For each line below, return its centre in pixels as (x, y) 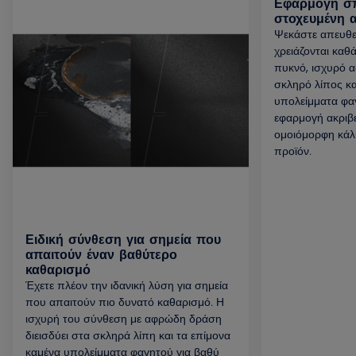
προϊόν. (293, 150)
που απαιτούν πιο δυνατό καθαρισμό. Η (125, 301)
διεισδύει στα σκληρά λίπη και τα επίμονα (128, 335)
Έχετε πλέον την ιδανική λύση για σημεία (127, 284)
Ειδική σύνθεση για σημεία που (123, 239)
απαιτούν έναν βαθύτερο (101, 254)
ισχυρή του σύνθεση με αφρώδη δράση (124, 318)
